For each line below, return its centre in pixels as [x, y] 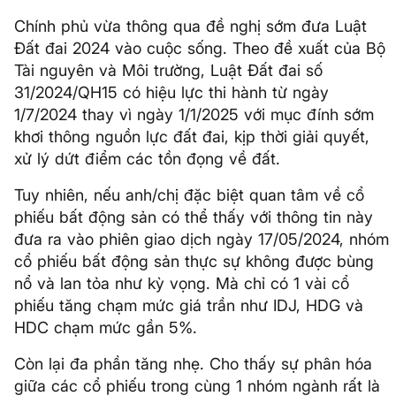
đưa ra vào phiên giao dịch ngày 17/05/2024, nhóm [202, 239]
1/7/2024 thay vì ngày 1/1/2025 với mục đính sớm [194, 114]
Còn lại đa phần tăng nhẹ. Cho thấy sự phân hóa [193, 364]
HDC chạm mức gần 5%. [106, 327]
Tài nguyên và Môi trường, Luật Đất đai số [168, 70]
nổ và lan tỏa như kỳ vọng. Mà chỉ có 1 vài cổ [182, 283]
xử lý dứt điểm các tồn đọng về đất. [147, 159]
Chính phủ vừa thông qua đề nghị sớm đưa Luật [190, 26]
